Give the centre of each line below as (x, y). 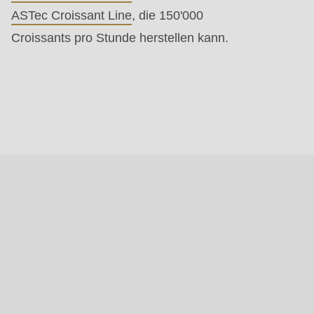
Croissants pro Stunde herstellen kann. (120, 38)
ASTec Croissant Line (71, 16)
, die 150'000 (168, 16)
